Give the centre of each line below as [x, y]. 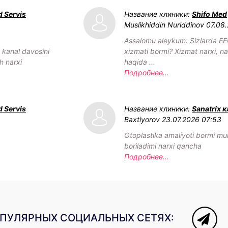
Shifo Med [209, 14]
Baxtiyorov [142, 119]
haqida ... [140, 62]
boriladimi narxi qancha [163, 146]
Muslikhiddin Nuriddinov [164, 24]
